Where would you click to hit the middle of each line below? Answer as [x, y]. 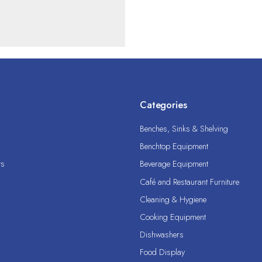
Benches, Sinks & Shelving [184, 129]
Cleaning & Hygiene [173, 199]
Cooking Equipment [173, 217]
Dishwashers [162, 234]
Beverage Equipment [174, 164]
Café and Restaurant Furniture [189, 182]
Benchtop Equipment [174, 146]
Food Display [162, 252]
